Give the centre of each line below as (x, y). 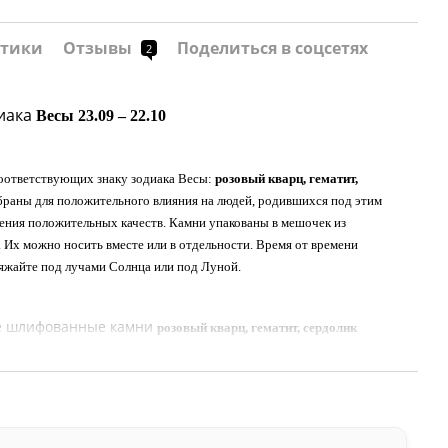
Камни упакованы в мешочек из (256, 223)
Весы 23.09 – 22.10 (101, 116)
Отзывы (99, 48)
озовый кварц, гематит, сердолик (260, 327)
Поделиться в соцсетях (272, 48)
